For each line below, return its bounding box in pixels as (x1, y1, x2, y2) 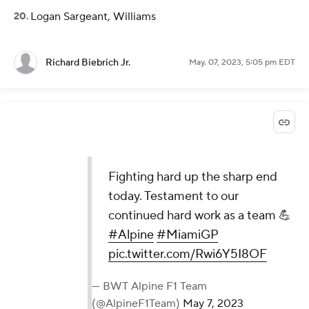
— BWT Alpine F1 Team (92, 279, 208, 294)
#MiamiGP (157, 227, 219, 243)
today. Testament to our (108, 188, 239, 205)
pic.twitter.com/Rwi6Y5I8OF (108, 246, 268, 263)
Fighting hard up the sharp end (108, 169, 278, 186)
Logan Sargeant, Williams (30, 10, 156, 24)
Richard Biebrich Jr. (46, 57, 130, 70)
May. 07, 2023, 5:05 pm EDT (189, 57, 295, 68)
